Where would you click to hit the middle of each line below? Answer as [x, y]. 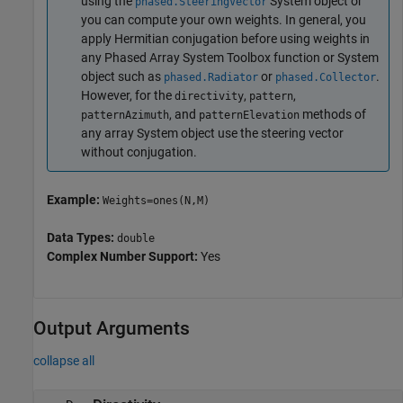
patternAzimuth [125, 115]
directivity [209, 96]
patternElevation [249, 115]
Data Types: [82, 238]
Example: [75, 200]
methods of [333, 114]
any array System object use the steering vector [212, 133]
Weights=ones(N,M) [156, 201]
